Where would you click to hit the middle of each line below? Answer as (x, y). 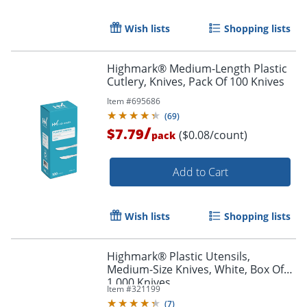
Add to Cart (200, 172)
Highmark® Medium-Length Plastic (197, 69)
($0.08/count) (213, 135)
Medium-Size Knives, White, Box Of (195, 270)
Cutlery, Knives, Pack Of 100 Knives (196, 82)
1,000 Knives (139, 283)
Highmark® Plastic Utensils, (179, 257)
